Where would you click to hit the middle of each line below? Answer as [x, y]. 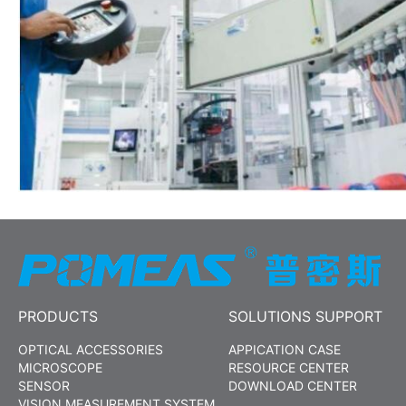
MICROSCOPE [60, 368]
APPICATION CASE [284, 350]
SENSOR [43, 386]
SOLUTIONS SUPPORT [305, 317]
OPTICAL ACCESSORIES [90, 350]
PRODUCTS [58, 317]
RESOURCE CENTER [288, 368]
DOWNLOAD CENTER [292, 386]
